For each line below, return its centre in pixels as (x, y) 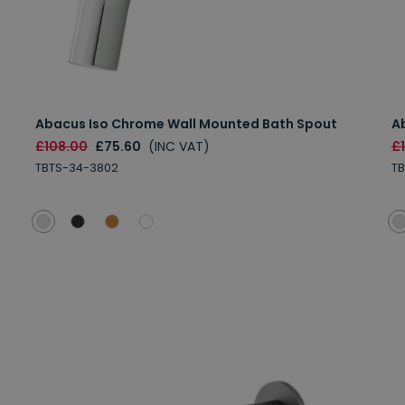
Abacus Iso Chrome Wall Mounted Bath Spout (187, 123)
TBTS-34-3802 (77, 167)
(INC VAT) (179, 146)
